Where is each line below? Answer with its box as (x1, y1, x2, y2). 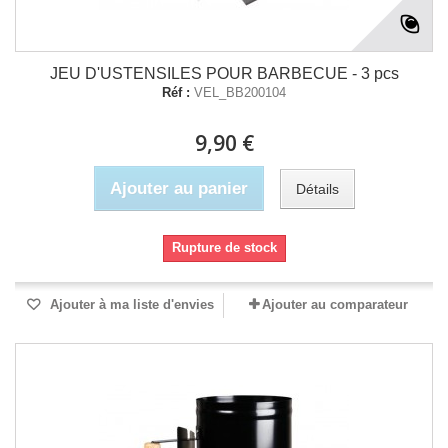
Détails (295, 180, 339, 197)
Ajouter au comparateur (262, 297, 408, 312)
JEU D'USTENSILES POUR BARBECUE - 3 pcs (49, 65, 399, 82)
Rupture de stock (171, 240, 277, 255)
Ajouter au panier (109, 179, 248, 198)
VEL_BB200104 (194, 85, 286, 100)
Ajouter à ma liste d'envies (46, 297, 214, 312)
